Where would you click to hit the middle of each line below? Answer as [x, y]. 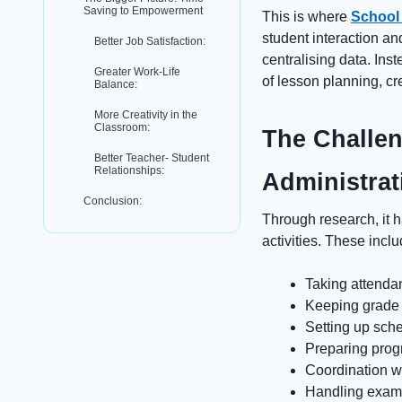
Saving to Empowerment [143, 11]
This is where [306, 16]
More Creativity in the [146, 115]
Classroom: [122, 127]
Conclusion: [113, 201]
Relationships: [129, 170]
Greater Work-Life [137, 72]
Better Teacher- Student [152, 158]
